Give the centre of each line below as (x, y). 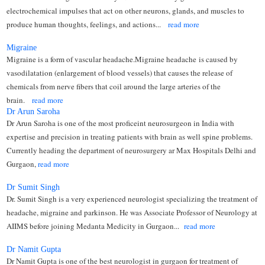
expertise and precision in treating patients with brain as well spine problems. (130, 136)
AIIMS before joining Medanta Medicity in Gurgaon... (94, 226)
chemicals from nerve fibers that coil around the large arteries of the (114, 86)
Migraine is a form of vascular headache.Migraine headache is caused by (122, 59)
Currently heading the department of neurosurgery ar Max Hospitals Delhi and (132, 150)
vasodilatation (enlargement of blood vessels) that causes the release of (120, 72)
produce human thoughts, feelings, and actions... (88, 24)
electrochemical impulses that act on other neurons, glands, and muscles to (126, 10)
